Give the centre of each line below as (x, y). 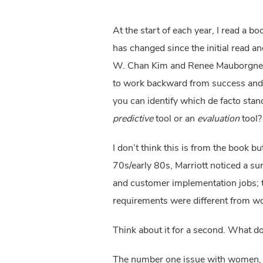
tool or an (175, 119)
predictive (133, 119)
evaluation (218, 119)
